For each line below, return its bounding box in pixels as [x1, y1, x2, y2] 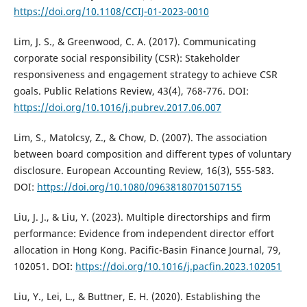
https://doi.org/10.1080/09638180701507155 [36, 180, 242, 194]
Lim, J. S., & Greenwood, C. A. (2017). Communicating [13, 35, 256, 49]
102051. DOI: [13, 260, 75, 273]
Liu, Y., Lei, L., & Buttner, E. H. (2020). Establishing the [13, 290, 260, 304]
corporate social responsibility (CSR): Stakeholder [13, 51, 240, 65]
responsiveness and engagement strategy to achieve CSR [13, 68, 278, 82]
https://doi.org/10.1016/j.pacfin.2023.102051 [75, 260, 282, 273]
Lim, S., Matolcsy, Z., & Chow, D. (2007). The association [13, 131, 267, 145]
